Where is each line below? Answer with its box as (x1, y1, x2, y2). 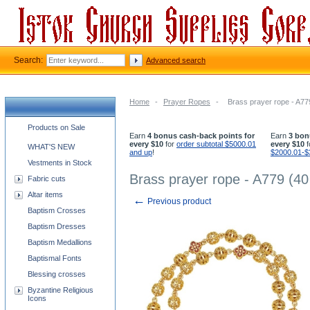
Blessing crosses (28, 270, 86, 278)
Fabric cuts (28, 174, 66, 183)
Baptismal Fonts (28, 254, 82, 262)
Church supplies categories (6, 120, 114, 130)
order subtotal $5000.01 (176, 140, 256, 148)
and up (129, 148, 152, 156)
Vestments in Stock (28, 158, 92, 167)
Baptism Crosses (28, 206, 86, 215)
